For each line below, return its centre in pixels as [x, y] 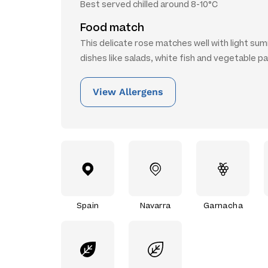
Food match [112, 28]
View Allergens [128, 92]
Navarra [155, 205]
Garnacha [223, 205]
